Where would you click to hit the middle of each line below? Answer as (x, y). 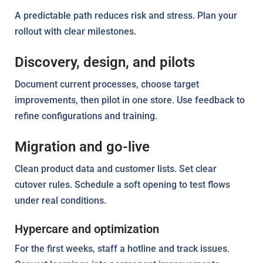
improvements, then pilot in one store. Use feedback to (130, 100)
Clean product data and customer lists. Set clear (116, 168)
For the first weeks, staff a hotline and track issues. (122, 248)
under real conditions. (60, 200)
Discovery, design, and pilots (105, 62)
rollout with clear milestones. (75, 31)
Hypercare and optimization (87, 229)
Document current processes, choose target (107, 84)
